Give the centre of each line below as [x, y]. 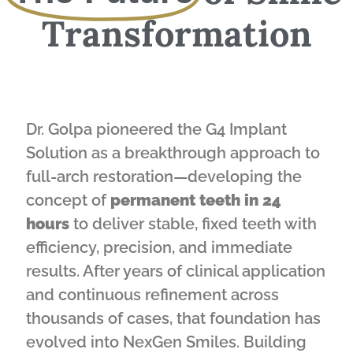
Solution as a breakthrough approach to [173, 153]
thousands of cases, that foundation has [173, 318]
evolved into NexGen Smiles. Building [166, 342]
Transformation [176, 33]
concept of [68, 200]
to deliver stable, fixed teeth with [193, 224]
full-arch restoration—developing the [164, 176]
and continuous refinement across [152, 295]
